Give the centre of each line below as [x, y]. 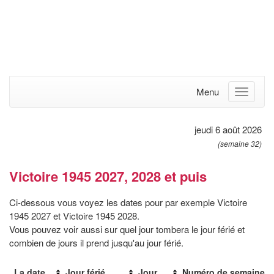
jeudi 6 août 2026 [228, 130]
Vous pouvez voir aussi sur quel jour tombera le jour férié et [127, 229]
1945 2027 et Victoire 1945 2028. [74, 216]
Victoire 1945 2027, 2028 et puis [108, 176]
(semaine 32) [240, 144]
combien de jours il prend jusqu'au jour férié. [96, 243]
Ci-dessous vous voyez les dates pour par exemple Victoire [128, 202]
